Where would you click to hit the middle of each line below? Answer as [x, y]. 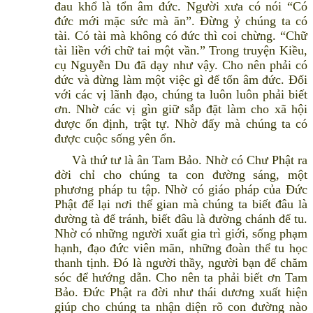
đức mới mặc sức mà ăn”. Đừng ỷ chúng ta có [181, 21]
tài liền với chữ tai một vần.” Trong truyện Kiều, [181, 51]
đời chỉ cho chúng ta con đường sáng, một [181, 175]
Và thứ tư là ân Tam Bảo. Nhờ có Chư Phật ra [181, 160]
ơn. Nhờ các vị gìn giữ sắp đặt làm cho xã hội [181, 109]
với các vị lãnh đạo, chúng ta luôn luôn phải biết [181, 95]
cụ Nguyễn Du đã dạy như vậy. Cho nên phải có [181, 65]
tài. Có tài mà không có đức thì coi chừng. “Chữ [181, 36]
